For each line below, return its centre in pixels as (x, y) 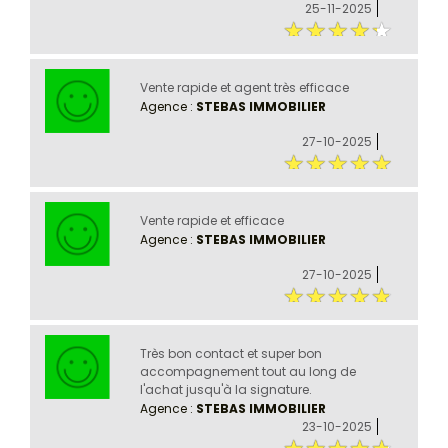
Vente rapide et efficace (211, 220)
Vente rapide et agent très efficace (244, 87)
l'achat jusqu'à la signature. (225, 389)
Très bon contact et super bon (230, 353)
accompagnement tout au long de (247, 371)
